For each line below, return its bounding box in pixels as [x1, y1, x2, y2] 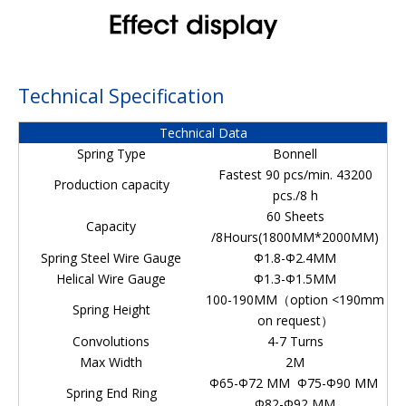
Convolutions [72, 333, 150, 350]
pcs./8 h [272, 187, 318, 204]
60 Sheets [266, 208, 324, 225]
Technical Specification [18, 83, 224, 109]
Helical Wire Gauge [56, 270, 166, 287]
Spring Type [76, 145, 146, 162]
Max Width [80, 353, 142, 371]
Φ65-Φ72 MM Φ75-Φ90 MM [208, 374, 382, 391]
